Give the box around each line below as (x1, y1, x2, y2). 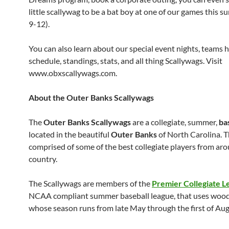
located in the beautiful (29, 129, 111, 139)
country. (29, 154, 57, 164)
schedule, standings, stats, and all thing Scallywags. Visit (29, 56, 222, 65)
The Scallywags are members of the (29, 178, 152, 188)
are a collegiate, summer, (132, 117, 219, 127)
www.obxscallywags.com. (29, 68, 117, 78)
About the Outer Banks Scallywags (29, 93, 154, 102)
